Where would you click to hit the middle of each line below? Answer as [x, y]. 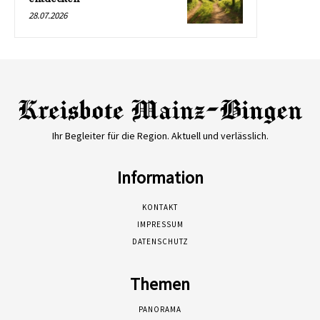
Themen [160, 284]
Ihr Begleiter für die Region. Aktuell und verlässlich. [160, 136]
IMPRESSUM [160, 225]
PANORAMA [160, 310]
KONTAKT [160, 207]
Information [160, 178]
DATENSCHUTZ [160, 242]
